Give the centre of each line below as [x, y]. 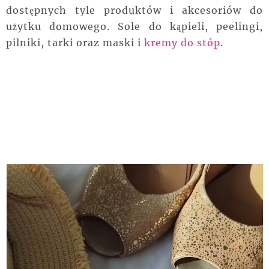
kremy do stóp [182, 43]
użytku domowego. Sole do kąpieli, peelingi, [134, 27]
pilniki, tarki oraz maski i [75, 43]
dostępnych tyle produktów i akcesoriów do [134, 11]
